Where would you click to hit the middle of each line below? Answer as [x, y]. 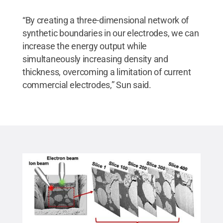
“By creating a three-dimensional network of [106, 20]
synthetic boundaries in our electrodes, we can [111, 33]
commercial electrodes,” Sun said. [87, 85]
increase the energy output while [85, 46]
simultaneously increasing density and [95, 59]
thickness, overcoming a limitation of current [107, 72]
